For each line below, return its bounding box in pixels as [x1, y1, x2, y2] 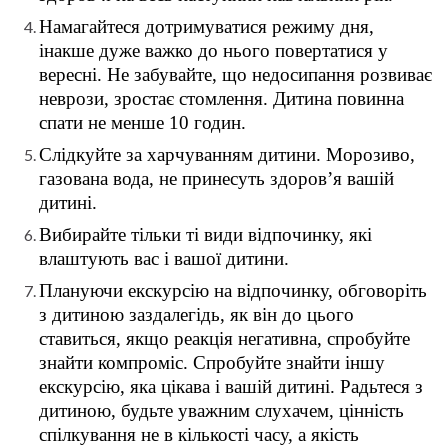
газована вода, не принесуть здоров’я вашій [39, 168, 394, 190]
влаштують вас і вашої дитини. [39, 248, 289, 270]
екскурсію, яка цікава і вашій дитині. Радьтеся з [39, 376, 423, 398]
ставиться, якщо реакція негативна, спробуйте [39, 328, 410, 350]
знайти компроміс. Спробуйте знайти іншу [39, 352, 385, 374]
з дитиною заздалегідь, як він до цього [39, 304, 354, 326]
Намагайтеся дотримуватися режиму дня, [39, 16, 374, 38]
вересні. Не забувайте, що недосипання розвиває [39, 64, 432, 86]
